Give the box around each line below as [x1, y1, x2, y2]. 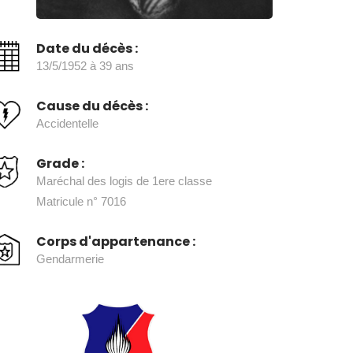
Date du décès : [36, 39, 138, 58]
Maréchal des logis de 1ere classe [36, 174, 212, 188]
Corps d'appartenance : [36, 232, 195, 251]
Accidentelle [36, 117, 98, 131]
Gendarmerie [36, 252, 104, 266]
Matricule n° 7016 [36, 195, 126, 209]
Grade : [36, 154, 84, 173]
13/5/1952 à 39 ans [36, 59, 134, 73]
